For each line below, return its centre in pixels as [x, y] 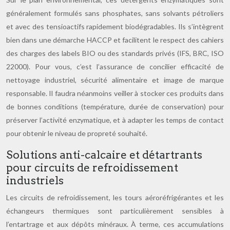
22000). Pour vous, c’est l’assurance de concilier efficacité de [115, 66]
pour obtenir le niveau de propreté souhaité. [77, 133]
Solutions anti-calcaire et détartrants [104, 155]
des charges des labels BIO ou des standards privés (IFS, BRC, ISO [115, 53]
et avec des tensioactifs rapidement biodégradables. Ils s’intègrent [115, 26]
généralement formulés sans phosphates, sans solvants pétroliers [115, 13]
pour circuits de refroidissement [92, 168]
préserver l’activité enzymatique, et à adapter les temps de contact [115, 120]
